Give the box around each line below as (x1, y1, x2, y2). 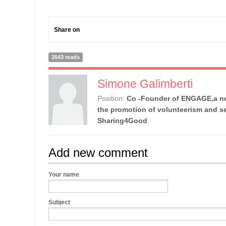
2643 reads (51, 54, 80, 60)
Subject (48, 199, 70, 206)
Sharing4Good (97, 117, 147, 125)
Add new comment (48, 146, 148, 159)
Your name (48, 171, 79, 178)
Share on (54, 26, 80, 33)
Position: (97, 94, 127, 102)
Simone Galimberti (97, 77, 193, 90)
